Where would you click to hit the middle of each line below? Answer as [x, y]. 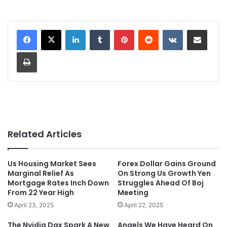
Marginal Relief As [41, 174]
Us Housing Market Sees [52, 164]
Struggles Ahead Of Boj [161, 183]
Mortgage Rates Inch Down [58, 183]
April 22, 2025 [144, 205]
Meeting [133, 193]
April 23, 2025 [34, 205]
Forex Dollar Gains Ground [167, 164]
